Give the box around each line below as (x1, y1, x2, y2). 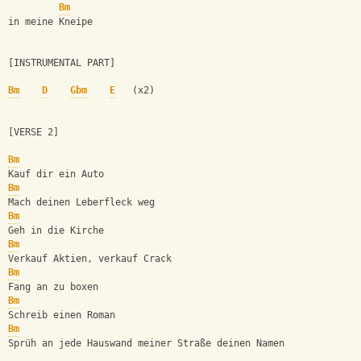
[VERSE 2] (8, 127, 59, 139)
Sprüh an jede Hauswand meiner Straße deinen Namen (8, 338, 284, 350)
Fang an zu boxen (8, 281, 98, 293)
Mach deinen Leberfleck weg (8, 197, 155, 209)
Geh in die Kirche (8, 225, 104, 237)
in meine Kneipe (8, 16, 93, 28)
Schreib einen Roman (8, 309, 115, 322)
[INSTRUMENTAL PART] (8, 57, 115, 69)
